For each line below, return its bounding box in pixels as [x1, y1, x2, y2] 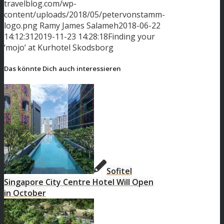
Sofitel [106, 165, 132, 177]
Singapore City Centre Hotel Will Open [4, 176, 153, 188]
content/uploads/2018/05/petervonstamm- [4, 9, 165, 20]
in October [4, 187, 46, 199]
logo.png [4, 20, 37, 31]
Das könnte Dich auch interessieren [4, 64, 121, 73]
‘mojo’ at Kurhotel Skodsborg [4, 42, 113, 53]
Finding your [108, 31, 155, 42]
